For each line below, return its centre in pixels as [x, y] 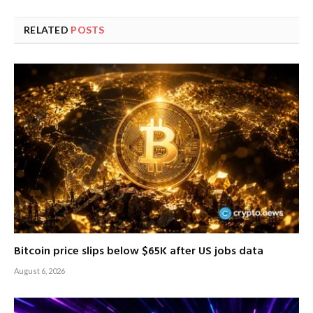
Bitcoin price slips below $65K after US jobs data [139, 251]
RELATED [48, 29]
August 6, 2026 [39, 270]
